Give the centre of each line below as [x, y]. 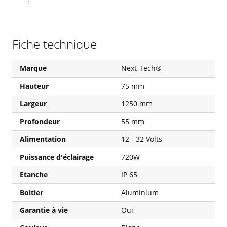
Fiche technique [54, 44]
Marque [33, 68]
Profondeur [40, 121]
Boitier [31, 192]
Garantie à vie [44, 210]
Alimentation [43, 139]
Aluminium [140, 192]
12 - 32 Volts [142, 139]
